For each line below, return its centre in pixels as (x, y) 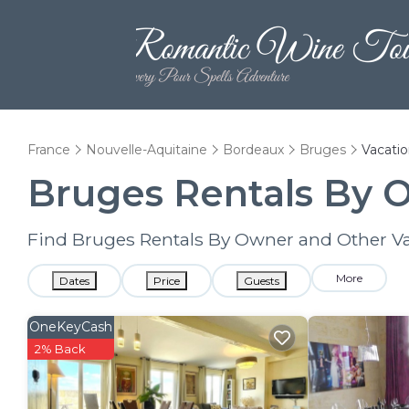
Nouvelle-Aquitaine (147, 150)
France (49, 150)
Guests (262, 281)
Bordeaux (253, 150)
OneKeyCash (71, 327)
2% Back (60, 349)
